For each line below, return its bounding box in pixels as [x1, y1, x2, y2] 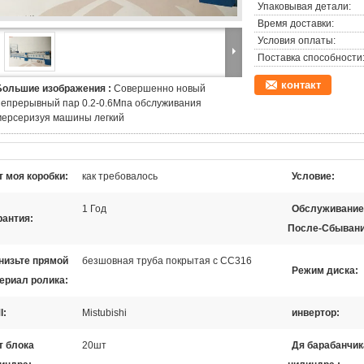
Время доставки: [258, 18, 334, 29]
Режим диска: [292, 265, 358, 276]
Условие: [292, 171, 335, 182]
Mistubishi [82, 307, 127, 318]
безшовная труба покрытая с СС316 [82, 255, 252, 266]
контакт [281, 79, 321, 91]
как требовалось [82, 171, 158, 182]
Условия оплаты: [258, 35, 336, 46]
